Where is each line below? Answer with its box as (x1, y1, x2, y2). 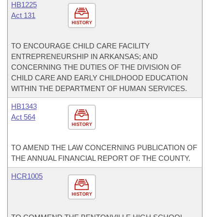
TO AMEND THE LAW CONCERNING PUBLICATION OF (11, 143, 197, 152)
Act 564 (11, 112, 35, 121)
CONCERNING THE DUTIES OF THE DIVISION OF (11, 62, 181, 71)
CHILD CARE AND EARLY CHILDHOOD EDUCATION (11, 73, 188, 82)
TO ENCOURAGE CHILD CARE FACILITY (11, 41, 150, 50)
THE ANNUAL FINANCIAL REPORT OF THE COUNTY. (11, 154, 190, 162)
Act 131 (11, 11, 35, 19)
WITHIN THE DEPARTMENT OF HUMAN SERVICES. (11, 84, 187, 93)
